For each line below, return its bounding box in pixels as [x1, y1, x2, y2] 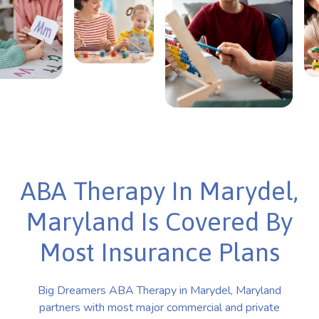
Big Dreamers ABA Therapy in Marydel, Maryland [38, 282, 281, 298]
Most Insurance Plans [39, 236, 280, 267]
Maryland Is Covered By [26, 206, 293, 236]
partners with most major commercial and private [39, 299, 280, 315]
